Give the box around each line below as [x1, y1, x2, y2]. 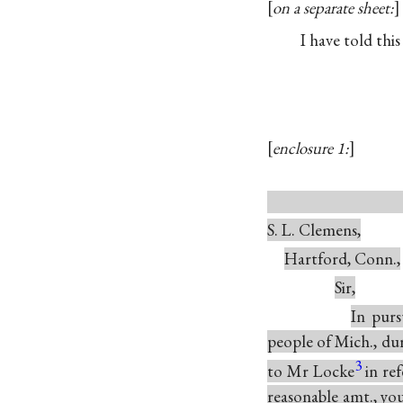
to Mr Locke [267, 359, 354, 382]
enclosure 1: [273, 136, 349, 159]
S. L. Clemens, [267, 219, 361, 242]
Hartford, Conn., [283, 247, 400, 271]
